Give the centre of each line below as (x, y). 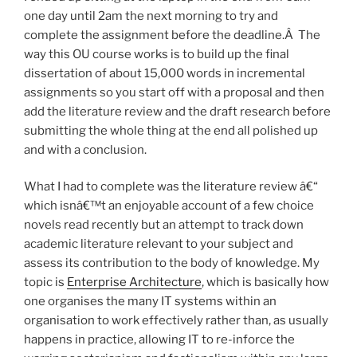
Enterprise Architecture (134, 282)
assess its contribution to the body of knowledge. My (172, 263)
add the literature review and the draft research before (177, 111)
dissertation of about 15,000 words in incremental (165, 73)
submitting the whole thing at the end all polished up (171, 130)
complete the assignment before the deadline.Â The (172, 35)
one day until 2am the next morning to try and (151, 16)
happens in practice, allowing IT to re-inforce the (159, 340)
